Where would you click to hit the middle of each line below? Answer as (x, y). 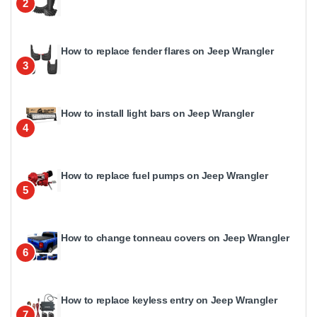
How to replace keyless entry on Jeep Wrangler (169, 300)
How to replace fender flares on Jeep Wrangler (167, 51)
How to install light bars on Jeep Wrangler (157, 114)
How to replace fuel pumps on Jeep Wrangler (165, 176)
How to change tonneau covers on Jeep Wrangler (175, 238)
